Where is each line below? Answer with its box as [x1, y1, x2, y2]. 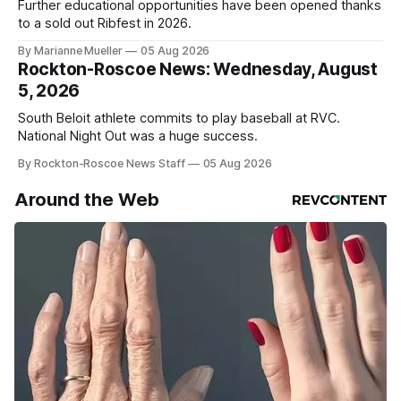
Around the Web [14, 189, 159, 211]
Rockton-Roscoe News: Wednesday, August [18, 59, 378, 81]
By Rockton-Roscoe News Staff [18, 157, 185, 171]
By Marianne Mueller [18, 44, 124, 58]
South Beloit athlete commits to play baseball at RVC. [18, 110, 340, 127]
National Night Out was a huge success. [18, 128, 258, 145]
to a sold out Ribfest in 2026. [18, 15, 192, 32]
